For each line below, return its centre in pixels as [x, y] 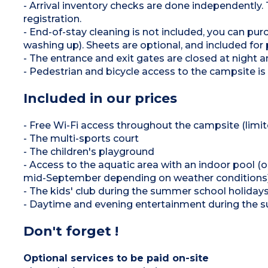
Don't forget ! [71, 231]
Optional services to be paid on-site [116, 258]
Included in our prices [100, 98]
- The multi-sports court [81, 138]
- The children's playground [89, 151]
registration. [52, 19]
